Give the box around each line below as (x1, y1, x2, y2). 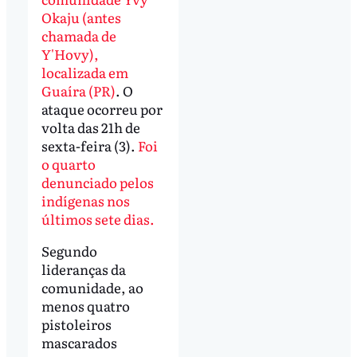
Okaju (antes (41, 7, 121, 28)
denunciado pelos (41, 172, 154, 193)
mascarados (41, 332, 117, 353)
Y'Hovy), (41, 44, 99, 65)
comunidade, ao (41, 277, 143, 298)
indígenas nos (41, 190, 130, 211)
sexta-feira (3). (41, 135, 138, 156)
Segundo (41, 241, 97, 261)
